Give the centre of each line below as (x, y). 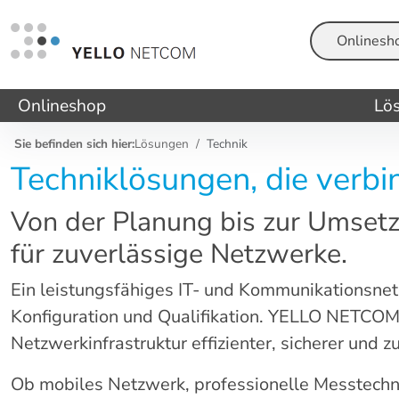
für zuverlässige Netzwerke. (179, 253)
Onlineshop (62, 106)
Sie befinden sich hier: (74, 144)
